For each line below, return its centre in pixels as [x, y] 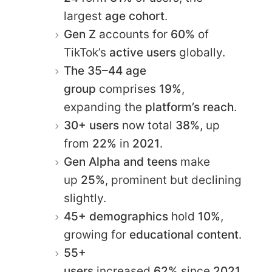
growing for [97, 234]
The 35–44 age [105, 70]
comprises [127, 89]
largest [84, 16]
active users [143, 52]
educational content [184, 234]
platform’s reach [189, 107]
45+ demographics [116, 216]
